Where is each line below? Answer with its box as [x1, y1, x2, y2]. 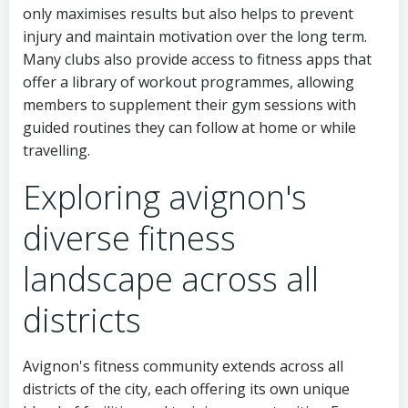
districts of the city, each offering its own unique [23, 379, 350, 400]
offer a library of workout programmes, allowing [23, 72, 354, 93]
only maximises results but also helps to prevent [23, 4, 353, 25]
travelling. [23, 140, 90, 161]
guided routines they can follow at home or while [23, 117, 356, 138]
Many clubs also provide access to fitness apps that [23, 49, 372, 70]
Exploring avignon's [23, 175, 307, 220]
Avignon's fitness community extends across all [23, 356, 343, 377]
